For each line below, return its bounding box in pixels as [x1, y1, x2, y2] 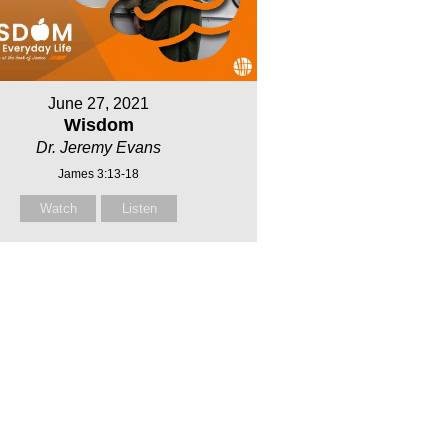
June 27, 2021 [48, 94, 150, 112]
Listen [121, 200, 157, 216]
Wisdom [63, 114, 134, 135]
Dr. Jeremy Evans [36, 138, 162, 156]
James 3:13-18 [58, 166, 140, 181]
